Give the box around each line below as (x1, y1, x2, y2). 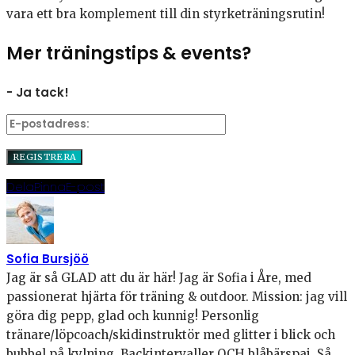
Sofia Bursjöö (6, 250, 89, 267)
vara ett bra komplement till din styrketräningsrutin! (6, 6, 325, 22)
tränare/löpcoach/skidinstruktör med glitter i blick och (6, 326, 335, 342)
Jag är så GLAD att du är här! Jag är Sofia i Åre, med (6, 269, 311, 285)
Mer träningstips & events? (6, 40, 251, 67)
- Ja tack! (6, 83, 69, 101)
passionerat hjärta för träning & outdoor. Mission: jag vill (6, 288, 347, 304)
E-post (66, 177, 105, 195)
